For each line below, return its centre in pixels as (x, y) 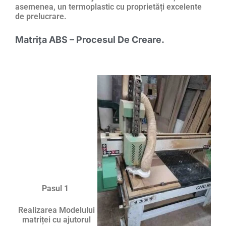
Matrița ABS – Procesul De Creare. (90, 39)
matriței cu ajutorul (56, 219)
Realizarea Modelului (56, 210)
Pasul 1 (56, 188)
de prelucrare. (41, 16)
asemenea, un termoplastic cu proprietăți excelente (108, 7)
